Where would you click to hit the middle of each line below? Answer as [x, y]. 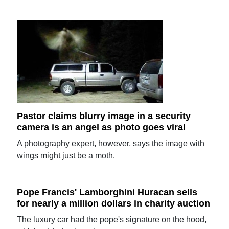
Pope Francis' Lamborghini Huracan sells [107, 192]
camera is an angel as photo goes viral [101, 127]
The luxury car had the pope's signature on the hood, [112, 219]
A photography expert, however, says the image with [111, 143]
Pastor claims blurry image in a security [104, 116]
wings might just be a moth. [66, 156]
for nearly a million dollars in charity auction [114, 203]
